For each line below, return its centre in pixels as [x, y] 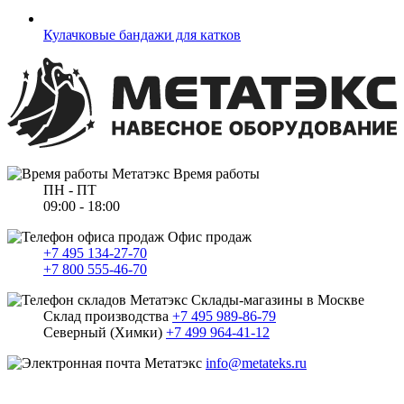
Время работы [215, 173]
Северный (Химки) [105, 332]
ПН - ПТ [70, 189]
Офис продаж [208, 236]
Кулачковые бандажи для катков [142, 35]
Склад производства [108, 316]
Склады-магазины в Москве [276, 299]
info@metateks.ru [256, 363]
